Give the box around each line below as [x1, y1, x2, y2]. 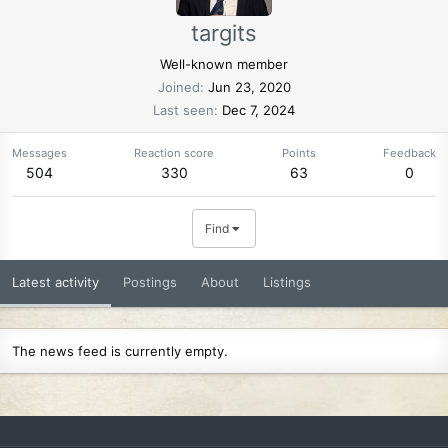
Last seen [153, 101, 214, 118]
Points [281, 145, 316, 160]
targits [191, 19, 257, 46]
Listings [263, 273, 311, 290]
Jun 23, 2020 [207, 78, 291, 95]
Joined [157, 78, 200, 95]
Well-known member [160, 55, 288, 72]
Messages [12, 145, 67, 160]
